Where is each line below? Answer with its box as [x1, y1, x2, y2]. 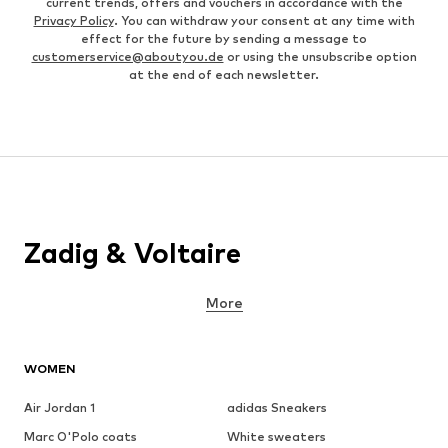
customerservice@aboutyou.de [31, 49, 224, 65]
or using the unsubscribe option [223, 49, 417, 65]
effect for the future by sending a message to [81, 31, 367, 47]
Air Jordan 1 [24, 400, 95, 416]
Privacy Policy [33, 13, 114, 29]
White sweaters [226, 429, 326, 445]
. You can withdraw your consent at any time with [113, 13, 415, 29]
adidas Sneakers [226, 400, 327, 416]
